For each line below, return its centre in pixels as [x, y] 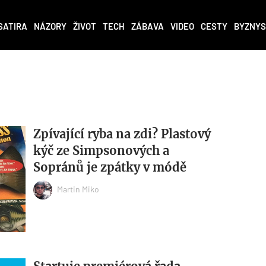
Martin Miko [78, 189]
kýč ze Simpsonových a [101, 151]
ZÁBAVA [148, 26]
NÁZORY [50, 26]
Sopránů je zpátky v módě [110, 167]
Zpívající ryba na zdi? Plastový [122, 134]
